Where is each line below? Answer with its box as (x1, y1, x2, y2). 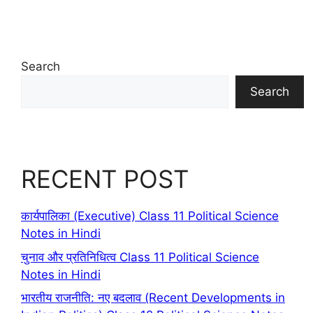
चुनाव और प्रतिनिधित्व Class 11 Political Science (21, 249, 259, 264)
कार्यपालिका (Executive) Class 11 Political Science (21, 209, 279, 224)
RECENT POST (21, 164, 189, 194)
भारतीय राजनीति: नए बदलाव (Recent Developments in (21, 291, 285, 305)
